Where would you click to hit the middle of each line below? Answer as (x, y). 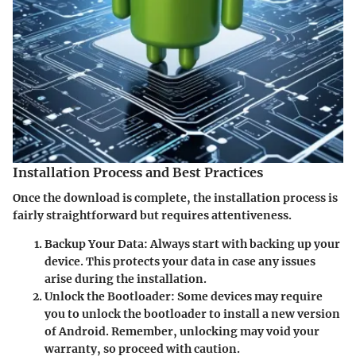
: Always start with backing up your (242, 244)
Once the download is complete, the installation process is (175, 197)
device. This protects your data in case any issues (180, 261)
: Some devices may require (247, 296)
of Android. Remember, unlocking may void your (182, 331)
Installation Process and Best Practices (138, 172)
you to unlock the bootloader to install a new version (192, 313)
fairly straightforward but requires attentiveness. (152, 215)
